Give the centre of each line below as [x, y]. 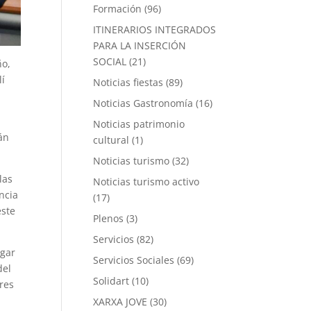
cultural [111, 140]
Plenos [109, 218]
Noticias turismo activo [146, 182]
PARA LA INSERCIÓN [140, 45]
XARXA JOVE [120, 302]
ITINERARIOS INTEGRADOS [155, 30]
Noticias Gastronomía [143, 103]
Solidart [111, 281]
